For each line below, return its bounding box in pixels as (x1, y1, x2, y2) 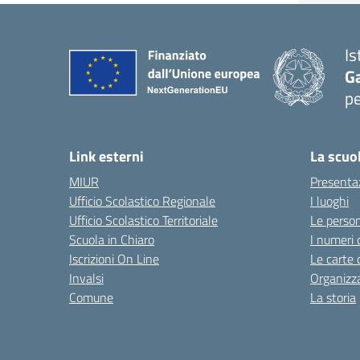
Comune (69, 288, 113, 307)
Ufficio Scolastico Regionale (69, 191, 215, 211)
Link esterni (69, 145, 144, 167)
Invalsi (69, 268, 104, 288)
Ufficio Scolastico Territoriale (69, 211, 218, 230)
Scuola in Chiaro (69, 230, 154, 249)
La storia (310, 288, 356, 307)
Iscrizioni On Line (69, 249, 159, 268)
